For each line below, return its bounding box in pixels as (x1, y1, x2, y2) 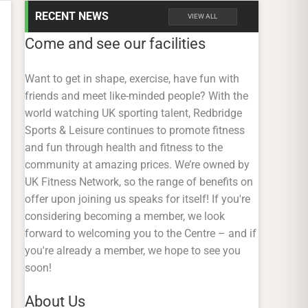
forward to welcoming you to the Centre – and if (25, 226, 256, 240)
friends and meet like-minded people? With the (25, 89, 248, 102)
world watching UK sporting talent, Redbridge (25, 106, 242, 120)
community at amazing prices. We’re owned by (25, 157, 250, 171)
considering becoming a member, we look (25, 209, 225, 223)
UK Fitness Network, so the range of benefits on (25, 175, 253, 188)
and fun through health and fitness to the (25, 140, 223, 154)
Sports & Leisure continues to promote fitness (25, 123, 245, 137)
